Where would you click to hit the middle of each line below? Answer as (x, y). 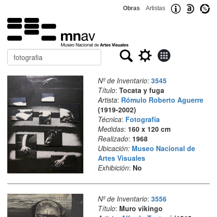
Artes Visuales (121, 158)
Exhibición (113, 168)
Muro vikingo (141, 208)
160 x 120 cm (149, 129)
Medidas (111, 129)
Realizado (113, 139)
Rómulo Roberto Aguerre (162, 100)
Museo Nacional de (163, 148)
